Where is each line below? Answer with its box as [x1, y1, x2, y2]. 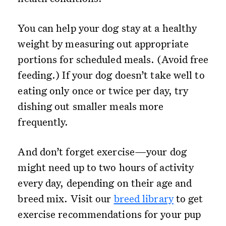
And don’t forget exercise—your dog [18, 145, 187, 158]
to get [173, 192, 203, 205]
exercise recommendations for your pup [18, 207, 201, 221]
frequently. [18, 115, 69, 129]
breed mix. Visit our [18, 192, 114, 205]
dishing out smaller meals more [18, 99, 164, 113]
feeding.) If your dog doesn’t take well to [18, 68, 205, 82]
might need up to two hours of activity [18, 160, 194, 174]
